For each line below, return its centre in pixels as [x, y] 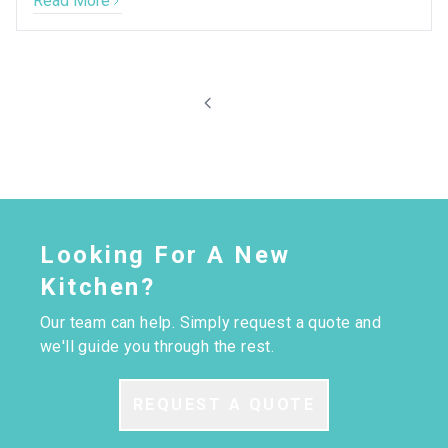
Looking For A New [165, 255]
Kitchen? [97, 287]
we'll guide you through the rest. [157, 346]
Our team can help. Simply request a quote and [210, 322]
